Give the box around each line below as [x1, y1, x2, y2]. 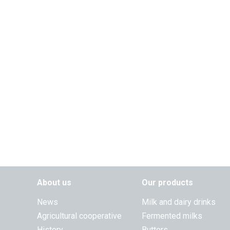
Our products [142, 178, 193, 187]
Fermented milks [142, 211, 202, 221]
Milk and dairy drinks [142, 197, 216, 207]
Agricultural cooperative [37, 211, 122, 221]
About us [37, 178, 71, 187]
